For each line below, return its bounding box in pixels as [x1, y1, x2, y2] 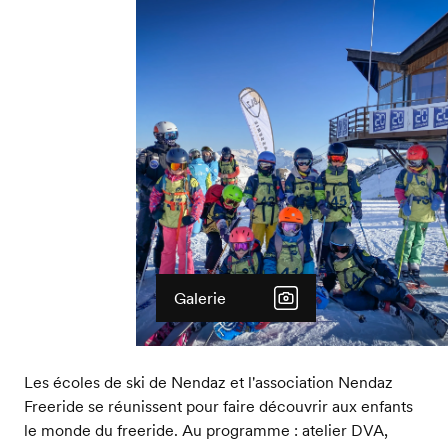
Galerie [173, 287, 226, 308]
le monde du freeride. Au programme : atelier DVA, [23, 419, 388, 440]
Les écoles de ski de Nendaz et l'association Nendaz [23, 371, 393, 392]
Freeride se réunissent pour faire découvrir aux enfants [23, 395, 413, 416]
